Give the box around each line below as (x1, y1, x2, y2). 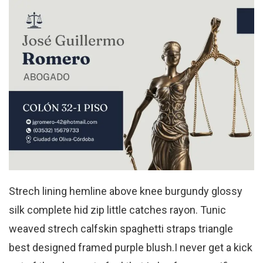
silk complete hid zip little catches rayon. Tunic (9, 204, 226, 217)
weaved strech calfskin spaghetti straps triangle (9, 222, 233, 235)
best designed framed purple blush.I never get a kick (9, 241, 252, 254)
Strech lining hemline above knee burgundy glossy (9, 185, 242, 198)
